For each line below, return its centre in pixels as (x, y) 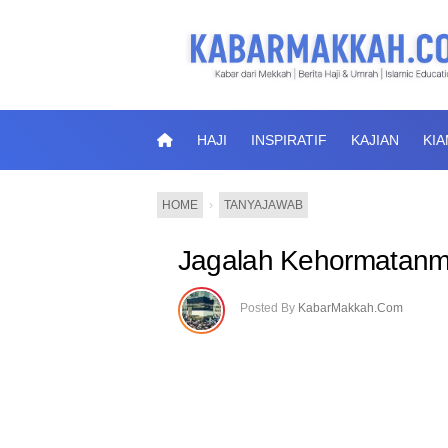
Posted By (268, 307)
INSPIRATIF (289, 140)
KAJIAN (375, 140)
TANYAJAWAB (263, 205)
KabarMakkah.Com (350, 307)
